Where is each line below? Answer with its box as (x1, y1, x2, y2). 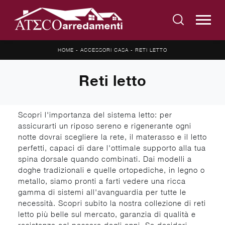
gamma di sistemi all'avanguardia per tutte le (18, 187, 186, 196)
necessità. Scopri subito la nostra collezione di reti (18, 198, 206, 207)
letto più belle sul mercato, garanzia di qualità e (18, 209, 196, 218)
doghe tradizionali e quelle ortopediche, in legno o (18, 165, 205, 174)
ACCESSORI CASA (80, 47, 129, 53)
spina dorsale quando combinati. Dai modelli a (18, 154, 192, 163)
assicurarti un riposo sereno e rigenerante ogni (18, 121, 191, 130)
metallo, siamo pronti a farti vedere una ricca (18, 176, 186, 185)
